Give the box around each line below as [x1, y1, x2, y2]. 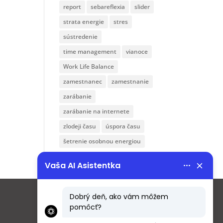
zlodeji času [63, 121, 97, 130]
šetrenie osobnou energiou [63, 136, 141, 145]
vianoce [126, 47, 148, 56]
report [63, 2, 82, 11]
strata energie [63, 17, 105, 26]
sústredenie [63, 32, 98, 41]
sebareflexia [91, 2, 125, 11]
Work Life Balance [63, 62, 114, 71]
